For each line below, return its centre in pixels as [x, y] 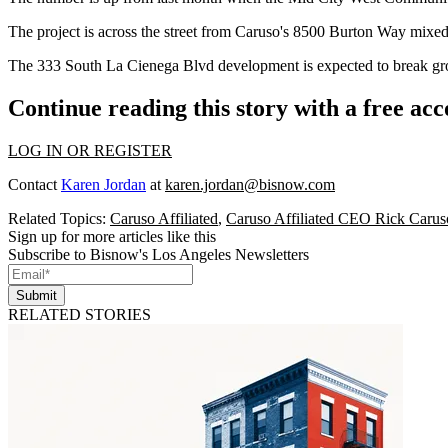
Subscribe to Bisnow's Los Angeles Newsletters [158, 254]
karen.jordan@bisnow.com [250, 184]
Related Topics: [59, 218]
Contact [34, 184]
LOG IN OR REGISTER [90, 150]
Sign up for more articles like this [112, 236]
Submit [36, 295]
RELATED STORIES [79, 314]
